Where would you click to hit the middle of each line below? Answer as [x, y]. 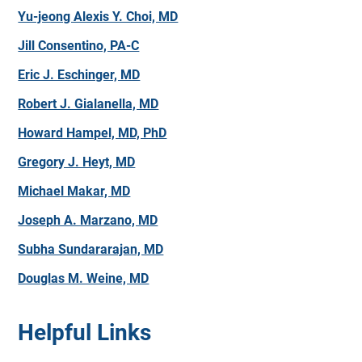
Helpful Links [85, 333]
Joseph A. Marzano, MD [88, 220]
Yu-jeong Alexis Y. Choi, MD [98, 17]
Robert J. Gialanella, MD [88, 104]
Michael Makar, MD [74, 191]
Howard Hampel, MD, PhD [93, 133]
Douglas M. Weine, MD [84, 278]
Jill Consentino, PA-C [79, 46]
